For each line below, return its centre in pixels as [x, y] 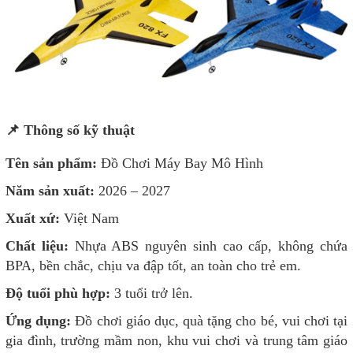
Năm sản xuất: [50, 191]
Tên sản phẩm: [51, 163]
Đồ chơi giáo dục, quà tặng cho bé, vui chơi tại [210, 321]
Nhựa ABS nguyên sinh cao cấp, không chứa [208, 246]
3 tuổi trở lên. [152, 294]
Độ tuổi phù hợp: [58, 294]
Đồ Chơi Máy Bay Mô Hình [180, 163]
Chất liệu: [37, 246]
